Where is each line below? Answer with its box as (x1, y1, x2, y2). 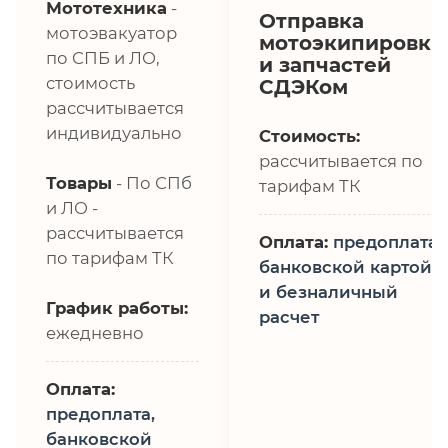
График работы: (46, 297, 188, 318)
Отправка (259, 8, 364, 33)
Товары (46, 172, 112, 193)
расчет (259, 306, 319, 327)
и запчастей (259, 52, 391, 77)
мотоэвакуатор (46, 22, 177, 43)
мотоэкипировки (259, 30, 445, 55)
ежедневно (46, 322, 144, 343)
